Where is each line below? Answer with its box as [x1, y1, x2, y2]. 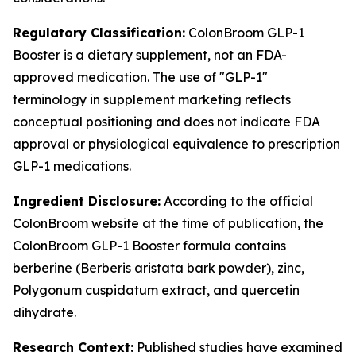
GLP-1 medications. [13, 158, 131, 174]
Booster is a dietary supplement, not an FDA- [13, 47, 287, 63]
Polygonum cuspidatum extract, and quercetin [13, 282, 300, 298]
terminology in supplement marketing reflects [13, 91, 291, 107]
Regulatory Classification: [13, 25, 185, 41]
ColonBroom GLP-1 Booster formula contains [13, 238, 286, 253]
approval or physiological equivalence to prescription [13, 136, 340, 152]
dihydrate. [13, 304, 76, 320]
